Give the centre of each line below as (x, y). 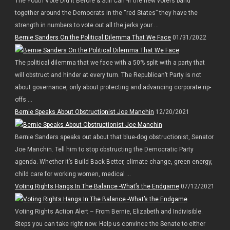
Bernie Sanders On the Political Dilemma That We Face (93, 38)
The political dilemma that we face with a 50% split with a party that (110, 63)
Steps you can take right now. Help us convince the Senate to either (110, 224)
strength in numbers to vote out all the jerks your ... (87, 25)
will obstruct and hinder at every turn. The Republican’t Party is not (108, 75)
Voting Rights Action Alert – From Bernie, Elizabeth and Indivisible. (109, 211)
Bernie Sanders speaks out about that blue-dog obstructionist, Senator (114, 137)
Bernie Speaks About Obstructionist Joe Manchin (84, 112)
